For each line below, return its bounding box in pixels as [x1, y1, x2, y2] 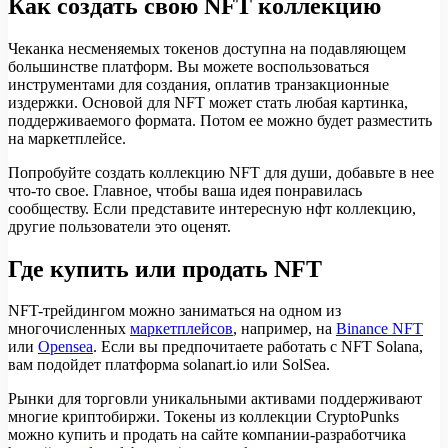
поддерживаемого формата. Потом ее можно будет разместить [8, 111, 432, 129]
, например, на [233, 320, 336, 338]
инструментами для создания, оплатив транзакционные [8, 75, 389, 93]
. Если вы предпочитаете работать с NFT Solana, [93, 338, 423, 356]
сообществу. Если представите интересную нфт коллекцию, [8, 199, 416, 217]
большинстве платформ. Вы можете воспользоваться [8, 57, 369, 75]
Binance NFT [336, 320, 423, 338]
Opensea [38, 338, 93, 356]
